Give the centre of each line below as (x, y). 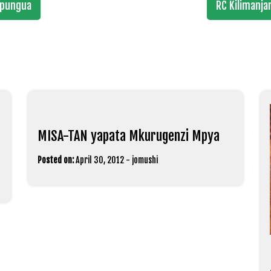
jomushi (145, 160)
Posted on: (56, 160)
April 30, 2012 (100, 160)
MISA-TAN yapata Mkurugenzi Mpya (129, 136)
